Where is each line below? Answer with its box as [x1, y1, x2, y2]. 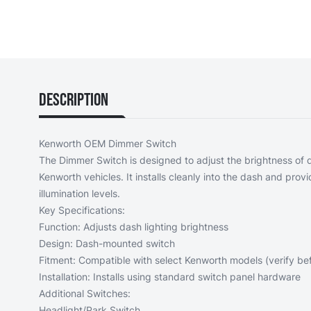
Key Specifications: [39, 203, 125, 216]
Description [39, 89, 108, 111]
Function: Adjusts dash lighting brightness [39, 220, 228, 233]
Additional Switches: [39, 287, 131, 299]
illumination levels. [39, 187, 120, 199]
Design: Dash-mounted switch [39, 237, 175, 249]
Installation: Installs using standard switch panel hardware [39, 270, 301, 283]
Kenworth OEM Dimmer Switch [39, 137, 176, 149]
